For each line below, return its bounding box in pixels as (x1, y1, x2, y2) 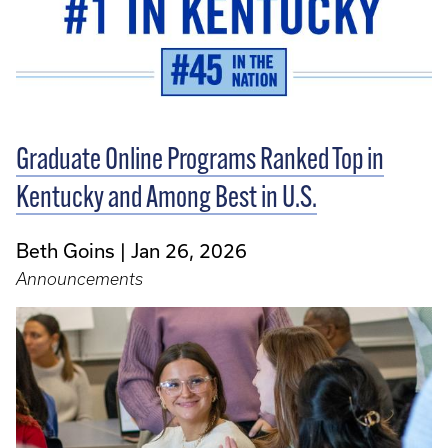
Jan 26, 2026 (131, 238, 247, 262)
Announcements (16, 269, 143, 288)
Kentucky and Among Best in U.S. (16, 183, 317, 215)
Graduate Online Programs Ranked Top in (16, 145, 384, 177)
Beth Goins (16, 238, 115, 262)
